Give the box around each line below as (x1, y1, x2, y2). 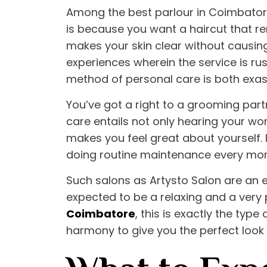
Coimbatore (66, 206, 135, 222)
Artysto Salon (150, 173, 221, 188)
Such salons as (66, 173, 150, 188)
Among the (66, 5, 128, 20)
